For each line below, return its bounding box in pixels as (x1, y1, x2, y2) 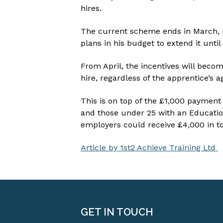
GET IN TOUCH (81, 206, 153, 218)
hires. (81, 3, 102, 13)
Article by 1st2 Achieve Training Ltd (81, 143, 218, 152)
